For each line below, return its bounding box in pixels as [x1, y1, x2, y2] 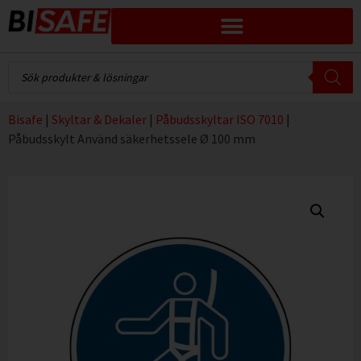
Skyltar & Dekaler [52, 111, 147, 127]
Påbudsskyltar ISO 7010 [156, 111, 284, 127]
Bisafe [8, 111, 43, 127]
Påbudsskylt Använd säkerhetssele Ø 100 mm [8, 131, 255, 147]
